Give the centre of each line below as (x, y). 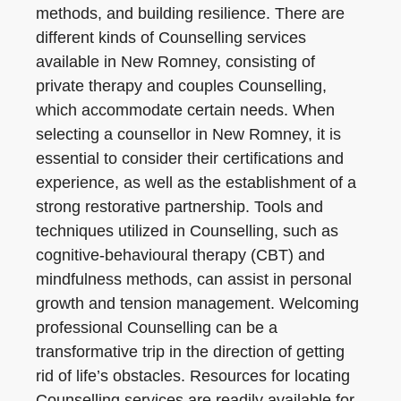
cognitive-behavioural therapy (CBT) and (180, 255)
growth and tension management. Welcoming (197, 303)
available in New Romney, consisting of (175, 62)
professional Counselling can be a (157, 328)
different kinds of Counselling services (171, 38)
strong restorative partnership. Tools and (179, 207)
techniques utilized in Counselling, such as (187, 231)
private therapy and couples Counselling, (181, 86)
